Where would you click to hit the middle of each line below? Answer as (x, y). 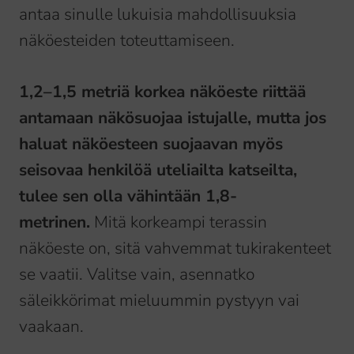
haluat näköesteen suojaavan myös (151, 144)
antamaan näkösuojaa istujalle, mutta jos (173, 118)
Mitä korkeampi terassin (179, 222)
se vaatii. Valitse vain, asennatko (137, 275)
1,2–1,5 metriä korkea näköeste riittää (162, 92)
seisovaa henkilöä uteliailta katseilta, (158, 170)
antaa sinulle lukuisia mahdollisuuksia (158, 15)
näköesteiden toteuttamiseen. (127, 41)
